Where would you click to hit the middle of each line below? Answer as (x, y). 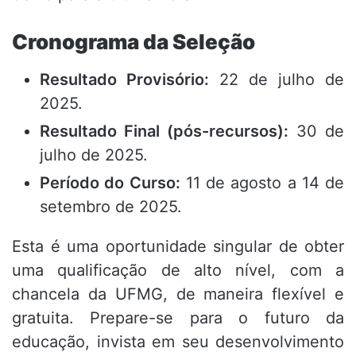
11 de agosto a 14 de (262, 183)
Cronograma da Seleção (133, 42)
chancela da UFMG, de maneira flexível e (178, 294)
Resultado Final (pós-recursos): (164, 132)
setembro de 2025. (111, 207)
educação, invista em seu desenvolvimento (178, 342)
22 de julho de (277, 80)
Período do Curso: (110, 183)
